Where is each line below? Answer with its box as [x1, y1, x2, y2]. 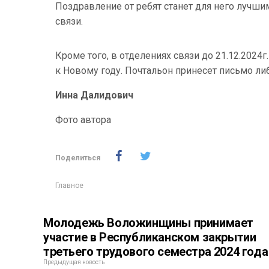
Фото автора [55, 114, 111, 125]
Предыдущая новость [43, 259, 104, 265]
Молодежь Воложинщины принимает [43, 216, 253, 230]
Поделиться [55, 154, 100, 162]
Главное [55, 181, 83, 190]
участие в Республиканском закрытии [43, 230, 256, 244]
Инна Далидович [55, 89, 133, 101]
